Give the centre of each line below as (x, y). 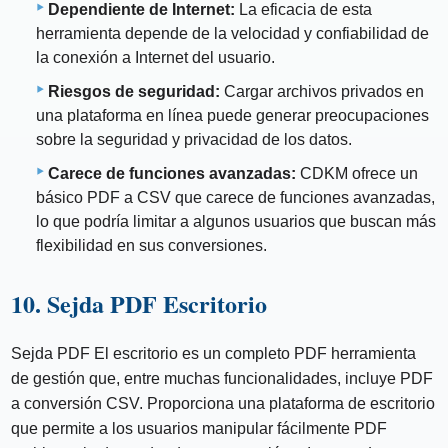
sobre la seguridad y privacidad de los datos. (194, 139)
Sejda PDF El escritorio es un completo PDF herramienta (214, 353)
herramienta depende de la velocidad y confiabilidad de (232, 33)
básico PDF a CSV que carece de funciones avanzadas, (235, 197)
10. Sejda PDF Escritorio (139, 303)
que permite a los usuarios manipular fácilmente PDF (199, 428)
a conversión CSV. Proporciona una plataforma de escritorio (223, 403)
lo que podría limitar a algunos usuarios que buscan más (236, 221)
